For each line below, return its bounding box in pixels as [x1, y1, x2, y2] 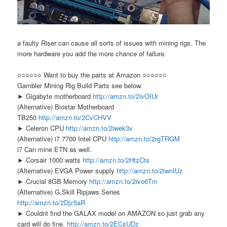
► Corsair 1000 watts [17, 155, 83, 165]
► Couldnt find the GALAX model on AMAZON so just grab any [17, 208, 205, 218]
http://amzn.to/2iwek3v [66, 123, 133, 133]
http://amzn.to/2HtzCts [83, 155, 150, 165]
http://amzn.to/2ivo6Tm [89, 176, 158, 186]
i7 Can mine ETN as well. [17, 144, 92, 154]
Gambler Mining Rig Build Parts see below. [17, 80, 143, 90]
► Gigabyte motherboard [17, 91, 93, 101]
